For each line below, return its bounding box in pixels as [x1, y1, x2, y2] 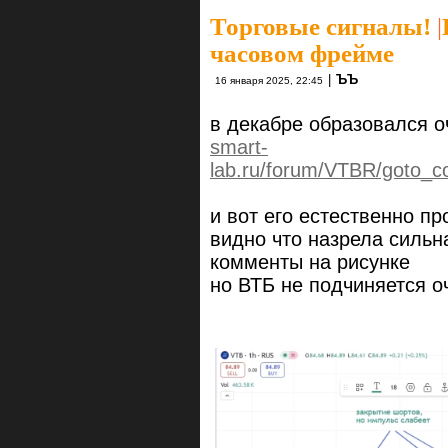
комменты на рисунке [210, 251, 410, 274]
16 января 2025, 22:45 [215, 75, 323, 87]
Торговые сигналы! [210, 13, 431, 41]
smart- [210, 136, 268, 159]
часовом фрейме [210, 40, 394, 68]
